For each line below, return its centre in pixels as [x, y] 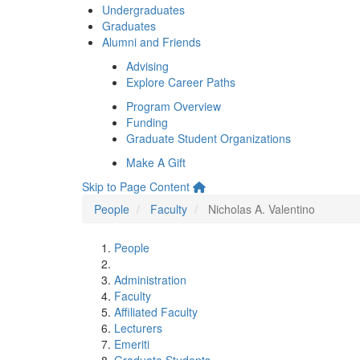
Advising [147, 66]
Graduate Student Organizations [209, 138]
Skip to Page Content [136, 186]
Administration [150, 280]
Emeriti [132, 344]
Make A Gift [156, 162]
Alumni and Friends [151, 42]
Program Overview [174, 106]
